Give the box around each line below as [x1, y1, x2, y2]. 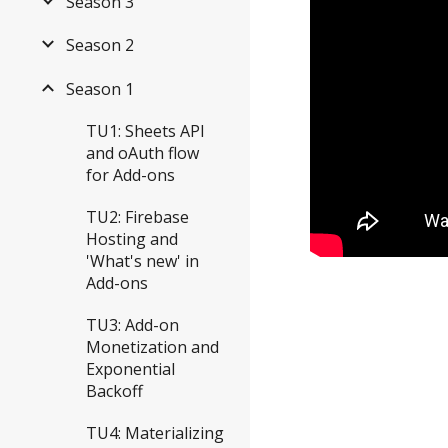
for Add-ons [86, 164, 175, 187]
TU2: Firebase [86, 206, 189, 229]
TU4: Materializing [86, 422, 224, 445]
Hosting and [86, 228, 178, 251]
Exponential [86, 358, 175, 381]
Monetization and [86, 336, 219, 359]
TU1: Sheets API [86, 120, 205, 143]
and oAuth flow [86, 142, 199, 165]
